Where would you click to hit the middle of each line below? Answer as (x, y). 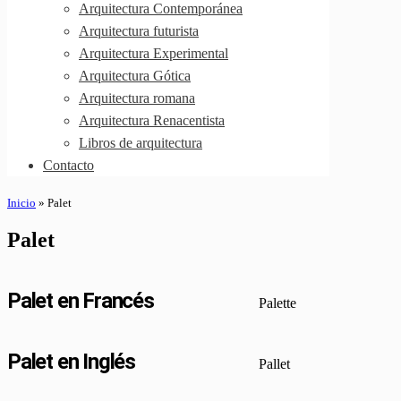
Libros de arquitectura (141, 143)
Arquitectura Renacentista (152, 120)
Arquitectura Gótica (135, 76)
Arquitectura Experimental (154, 53)
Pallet (274, 363)
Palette (277, 303)
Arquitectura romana (137, 98)
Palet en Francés (81, 300)
